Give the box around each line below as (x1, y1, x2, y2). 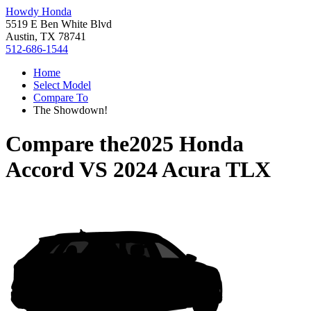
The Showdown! (33, 104, 108, 116)
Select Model (33, 79, 91, 91)
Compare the (6, 131, 129, 157)
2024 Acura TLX (113, 157, 271, 183)
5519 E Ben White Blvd (6, 18, 112, 30)
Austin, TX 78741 (6, 31, 86, 42)
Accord (6, 157, 74, 183)
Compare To (33, 92, 88, 103)
